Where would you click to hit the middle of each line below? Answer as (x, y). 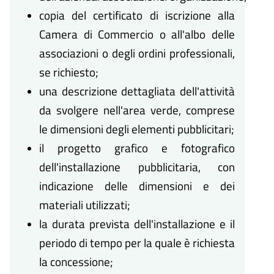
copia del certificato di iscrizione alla (137, 15)
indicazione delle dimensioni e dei (137, 186)
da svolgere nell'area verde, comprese (137, 110)
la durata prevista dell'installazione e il (137, 224)
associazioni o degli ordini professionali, (137, 53)
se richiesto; (69, 72)
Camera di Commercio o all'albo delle (137, 34)
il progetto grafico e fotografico (137, 148)
